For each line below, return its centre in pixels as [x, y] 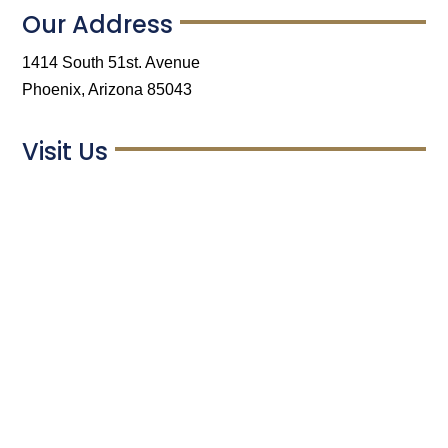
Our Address [98, 24]
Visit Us [65, 151]
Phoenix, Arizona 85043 [107, 89]
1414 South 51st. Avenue [111, 62]
